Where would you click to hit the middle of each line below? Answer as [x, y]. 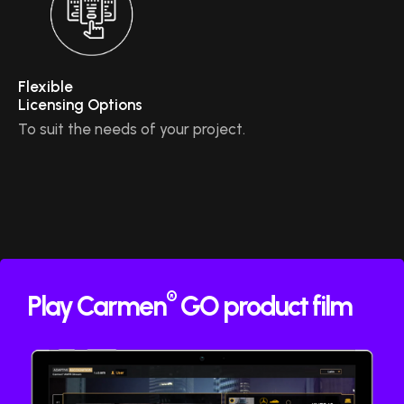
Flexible [46, 87]
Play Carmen [96, 307]
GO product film [264, 307]
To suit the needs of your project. [132, 129]
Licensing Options [80, 105]
